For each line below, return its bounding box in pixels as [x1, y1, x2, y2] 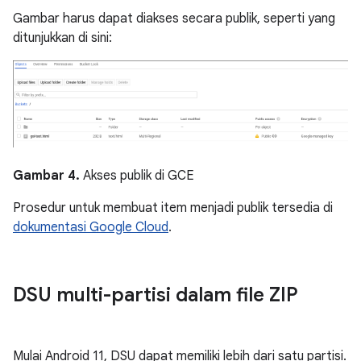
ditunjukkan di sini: [13, 30, 112, 47]
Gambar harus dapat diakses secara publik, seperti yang [13, 10, 335, 27]
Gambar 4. [13, 167, 80, 184]
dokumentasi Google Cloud [13, 218, 168, 235]
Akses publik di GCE [80, 167, 194, 184]
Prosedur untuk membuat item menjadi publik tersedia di [13, 199, 333, 216]
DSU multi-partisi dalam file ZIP [13, 282, 298, 307]
